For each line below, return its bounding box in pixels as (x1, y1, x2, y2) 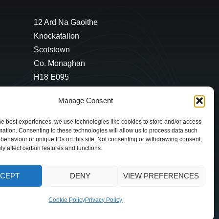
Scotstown (33, 45, 70, 54)
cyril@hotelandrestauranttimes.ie (33, 107, 148, 116)
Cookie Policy (48, 197, 86, 204)
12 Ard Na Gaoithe (33, 18, 98, 26)
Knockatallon (33, 31, 79, 40)
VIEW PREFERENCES (123, 171, 199, 180)
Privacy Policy (85, 197, 123, 204)
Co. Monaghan (33, 59, 85, 67)
